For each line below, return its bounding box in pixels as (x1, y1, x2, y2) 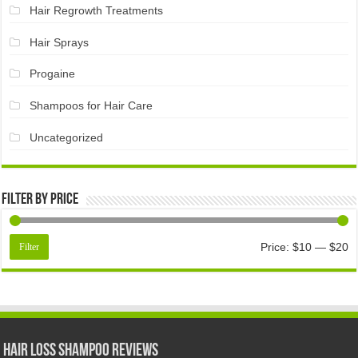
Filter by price (2, 192, 79, 209)
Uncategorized (29, 130, 103, 144)
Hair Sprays (29, 35, 89, 49)
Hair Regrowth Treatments (29, 4, 163, 18)
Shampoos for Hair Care (29, 99, 153, 113)
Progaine (29, 67, 75, 81)
